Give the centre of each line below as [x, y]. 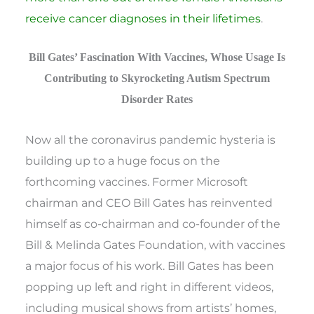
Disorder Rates [157, 100]
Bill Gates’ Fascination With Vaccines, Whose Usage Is [157, 57]
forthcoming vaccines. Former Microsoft [137, 181]
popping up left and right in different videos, [150, 286]
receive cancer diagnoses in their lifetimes [143, 19]
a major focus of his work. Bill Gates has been [150, 265]
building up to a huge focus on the [123, 160]
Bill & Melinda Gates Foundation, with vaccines [156, 244]
